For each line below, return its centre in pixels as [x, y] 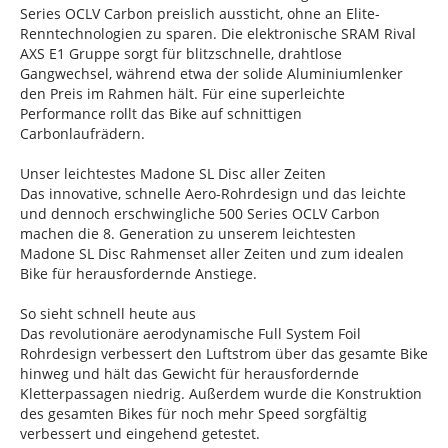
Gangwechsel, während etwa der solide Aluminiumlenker [211, 74]
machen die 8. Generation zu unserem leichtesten [188, 234]
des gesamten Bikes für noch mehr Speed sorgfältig [193, 414]
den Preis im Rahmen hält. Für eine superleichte [182, 94]
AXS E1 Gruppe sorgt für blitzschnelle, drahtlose [181, 54]
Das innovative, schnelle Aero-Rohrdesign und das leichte [213, 194]
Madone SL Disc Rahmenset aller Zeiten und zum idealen [212, 254]
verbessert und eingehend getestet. [148, 434]
